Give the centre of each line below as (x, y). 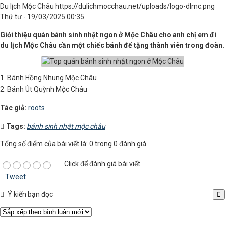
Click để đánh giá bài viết (102, 164)
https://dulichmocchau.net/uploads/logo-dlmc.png (135, 6)
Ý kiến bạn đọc (29, 194)
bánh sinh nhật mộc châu (66, 126)
